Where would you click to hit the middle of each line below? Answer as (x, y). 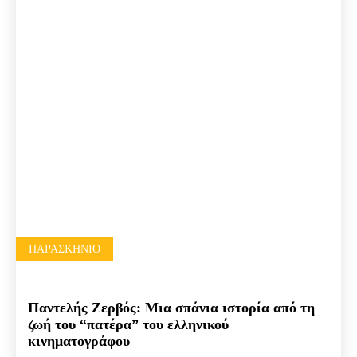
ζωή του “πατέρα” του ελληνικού (128, 325)
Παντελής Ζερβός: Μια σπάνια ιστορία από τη (171, 308)
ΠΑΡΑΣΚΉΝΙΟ (65, 249)
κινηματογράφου (79, 341)
